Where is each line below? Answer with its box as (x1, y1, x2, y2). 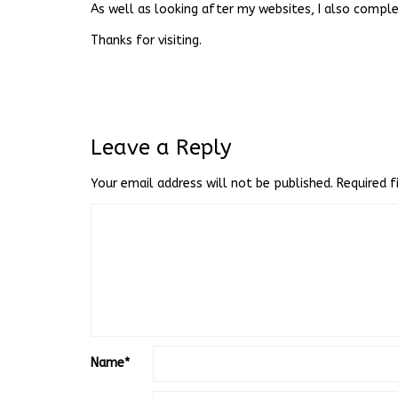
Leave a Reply (91, 135, 232, 160)
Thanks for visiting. (91, 33, 202, 48)
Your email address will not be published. (91, 176, 333, 191)
